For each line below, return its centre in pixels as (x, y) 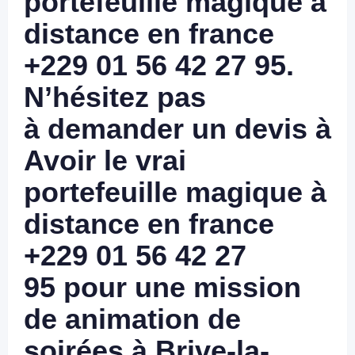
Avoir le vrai (105, 160)
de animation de (132, 319)
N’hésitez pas (115, 97)
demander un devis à (189, 129)
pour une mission (178, 287)
